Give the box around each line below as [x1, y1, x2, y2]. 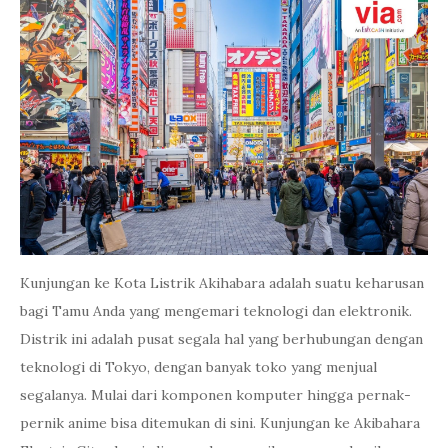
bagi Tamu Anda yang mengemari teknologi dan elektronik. [20, 302, 412, 320]
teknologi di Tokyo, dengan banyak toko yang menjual [20, 358, 377, 376]
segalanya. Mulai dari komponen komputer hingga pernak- [20, 386, 411, 404]
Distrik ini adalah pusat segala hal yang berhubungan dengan [20, 330, 423, 348]
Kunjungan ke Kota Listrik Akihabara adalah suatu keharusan [20, 274, 424, 292]
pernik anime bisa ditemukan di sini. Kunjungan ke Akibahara [20, 414, 420, 432]
